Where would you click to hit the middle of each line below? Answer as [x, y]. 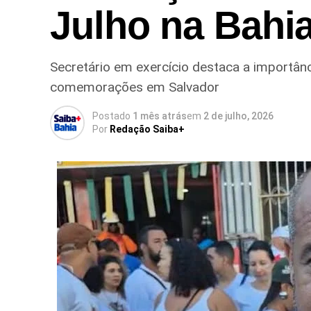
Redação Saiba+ [147, 129]
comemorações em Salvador [135, 87]
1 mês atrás [160, 116]
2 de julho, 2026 [238, 116]
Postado [111, 116]
